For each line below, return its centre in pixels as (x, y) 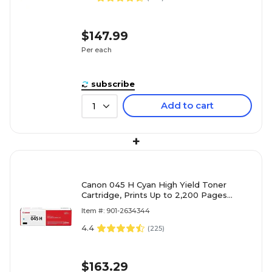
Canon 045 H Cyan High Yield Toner (154, 184)
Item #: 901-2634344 (116, 210)
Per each (97, 50)
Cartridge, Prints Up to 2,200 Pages (154, 195)
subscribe (113, 83)
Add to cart (187, 105)
